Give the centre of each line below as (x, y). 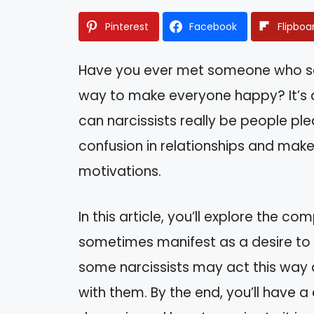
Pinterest (127, 27)
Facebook (213, 27)
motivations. (120, 172)
